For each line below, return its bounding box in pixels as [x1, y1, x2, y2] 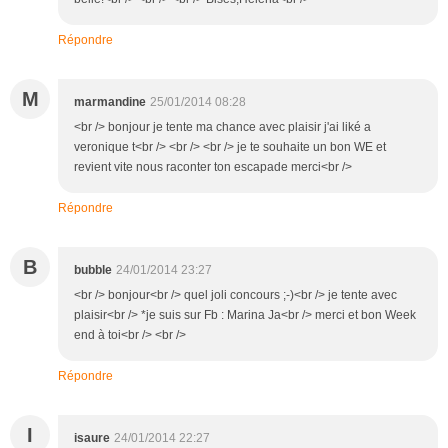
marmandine [74, 94, 146, 109]
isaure [74, 430, 110, 445]
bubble [74, 262, 112, 277]
